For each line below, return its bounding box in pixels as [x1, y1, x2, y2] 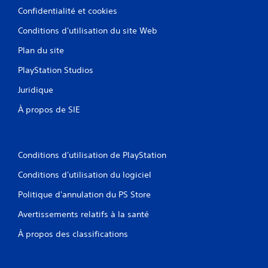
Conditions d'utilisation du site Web [18, 25, 157, 36]
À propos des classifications [18, 228, 128, 239]
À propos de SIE [18, 103, 80, 115]
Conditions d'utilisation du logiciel [18, 169, 151, 180]
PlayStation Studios [18, 64, 93, 75]
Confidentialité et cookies [18, 5, 117, 16]
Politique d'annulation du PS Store [18, 188, 151, 200]
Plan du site [18, 44, 64, 56]
